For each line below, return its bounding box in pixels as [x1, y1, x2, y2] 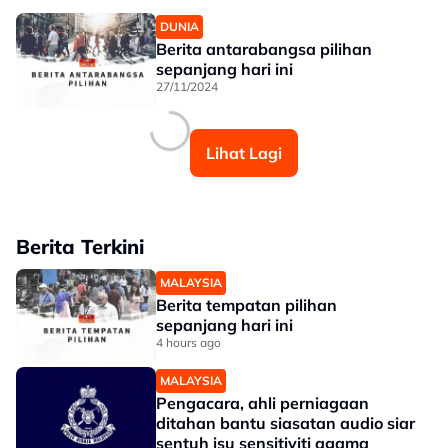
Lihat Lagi [206, 143, 282, 163]
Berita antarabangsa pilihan [156, 39, 372, 59]
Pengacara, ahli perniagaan [156, 393, 369, 413]
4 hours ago [156, 335, 221, 350]
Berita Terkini [16, 234, 144, 259]
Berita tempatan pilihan [156, 295, 337, 315]
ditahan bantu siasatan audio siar [156, 413, 415, 433]
